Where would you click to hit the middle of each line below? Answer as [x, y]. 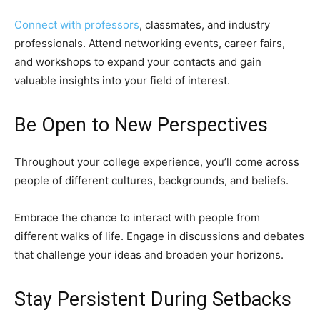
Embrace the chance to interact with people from [137, 218]
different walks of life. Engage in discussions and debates [159, 236]
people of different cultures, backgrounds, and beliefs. [151, 181]
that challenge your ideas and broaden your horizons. [149, 255]
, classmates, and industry [205, 25]
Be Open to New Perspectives [141, 125]
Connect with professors [77, 25]
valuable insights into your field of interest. [122, 81]
